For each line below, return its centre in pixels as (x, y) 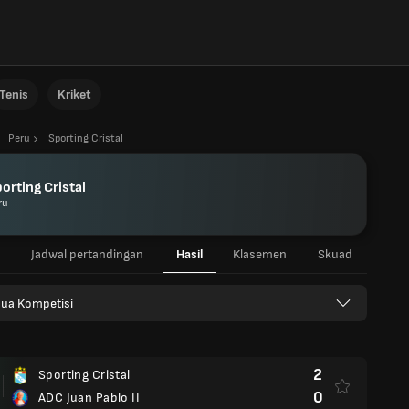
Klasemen (259, 254)
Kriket (74, 94)
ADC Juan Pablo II (89, 398)
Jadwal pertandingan (87, 254)
